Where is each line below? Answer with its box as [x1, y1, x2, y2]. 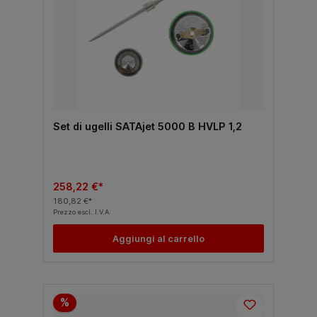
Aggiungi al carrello [113, 233, 204, 244]
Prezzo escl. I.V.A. [52, 208, 111, 217]
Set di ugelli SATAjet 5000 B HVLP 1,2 [52, 120, 242, 133]
